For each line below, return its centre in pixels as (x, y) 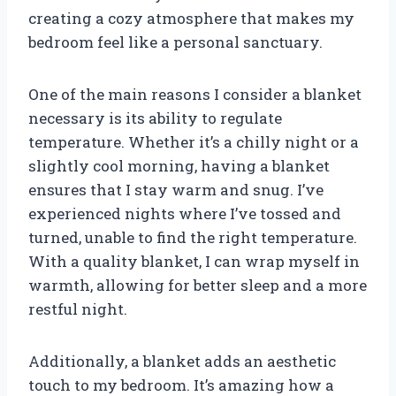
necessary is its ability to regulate (155, 118)
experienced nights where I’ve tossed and (185, 213)
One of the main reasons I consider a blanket (195, 94)
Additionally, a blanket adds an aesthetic (182, 361)
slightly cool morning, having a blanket (179, 165)
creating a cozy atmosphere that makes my (191, 18)
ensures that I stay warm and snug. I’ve (176, 189)
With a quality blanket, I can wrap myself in (194, 261)
